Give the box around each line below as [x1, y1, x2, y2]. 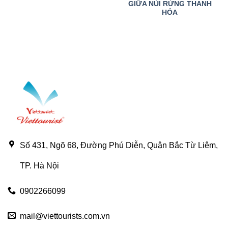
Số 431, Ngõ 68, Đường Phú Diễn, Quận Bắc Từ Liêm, [20, 141, 218, 150]
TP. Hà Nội [20, 161, 59, 170]
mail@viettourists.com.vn [20, 212, 110, 221]
